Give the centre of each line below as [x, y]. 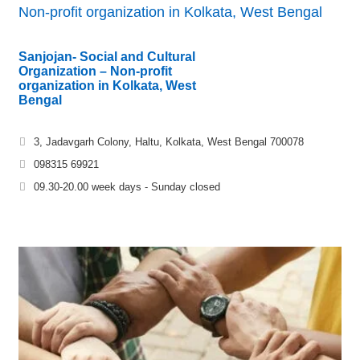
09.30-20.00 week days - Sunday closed [127, 186]
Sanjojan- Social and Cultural [107, 56]
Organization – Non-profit [95, 71]
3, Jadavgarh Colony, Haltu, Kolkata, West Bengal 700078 [169, 141]
